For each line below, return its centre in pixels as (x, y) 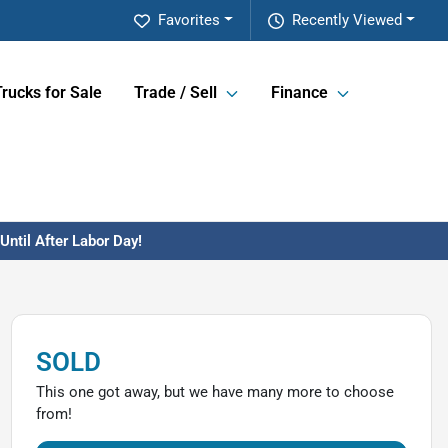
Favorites (189, 20)
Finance (299, 93)
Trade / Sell (175, 93)
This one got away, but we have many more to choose (214, 392)
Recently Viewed (347, 20)
